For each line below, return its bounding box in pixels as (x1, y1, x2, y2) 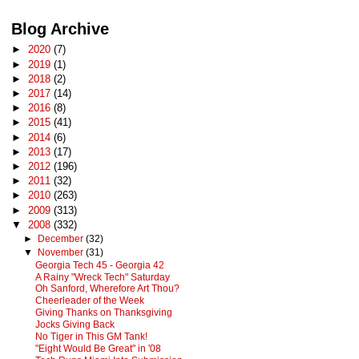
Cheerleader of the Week (34, 296, 144, 306)
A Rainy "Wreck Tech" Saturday (34, 272, 170, 282)
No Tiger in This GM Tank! (34, 331, 147, 341)
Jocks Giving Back (34, 320, 115, 329)
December (37, 232, 86, 244)
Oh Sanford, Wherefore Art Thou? (34, 284, 179, 294)
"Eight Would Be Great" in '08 (34, 343, 161, 353)
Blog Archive (11, 19, 110, 38)
